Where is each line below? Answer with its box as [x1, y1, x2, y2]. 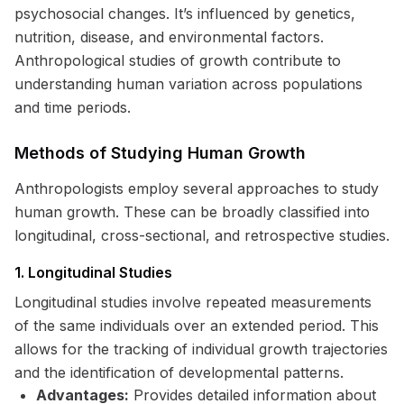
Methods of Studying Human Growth [14, 143, 306, 162]
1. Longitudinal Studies [14, 263, 172, 281]
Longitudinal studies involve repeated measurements [14, 293, 372, 311]
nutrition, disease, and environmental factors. [14, 28, 324, 46]
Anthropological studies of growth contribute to [14, 51, 341, 69]
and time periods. [14, 98, 131, 116]
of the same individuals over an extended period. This [14, 317, 379, 335]
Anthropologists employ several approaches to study [14, 179, 379, 197]
